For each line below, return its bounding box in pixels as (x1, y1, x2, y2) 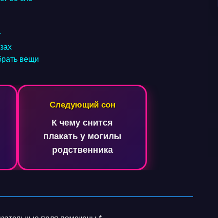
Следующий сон (49, 100, 115, 109)
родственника (52, 145, 113, 155)
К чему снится (52, 118, 113, 127)
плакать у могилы (43, 131, 121, 141)
